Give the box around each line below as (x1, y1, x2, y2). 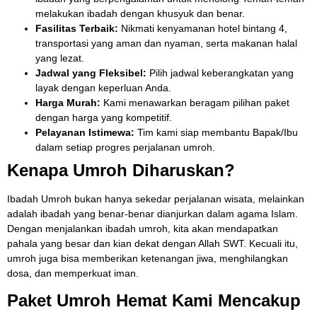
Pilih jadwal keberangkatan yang (146, 67, 294, 79)
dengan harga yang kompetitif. (35, 111, 172, 123)
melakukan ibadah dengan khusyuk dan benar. (35, 7, 245, 19)
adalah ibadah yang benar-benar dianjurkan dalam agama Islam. (7, 207, 298, 219)
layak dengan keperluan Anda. (35, 81, 171, 93)
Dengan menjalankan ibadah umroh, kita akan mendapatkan (7, 222, 278, 234)
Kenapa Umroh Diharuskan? (7, 160, 235, 180)
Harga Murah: (35, 96, 100, 108)
